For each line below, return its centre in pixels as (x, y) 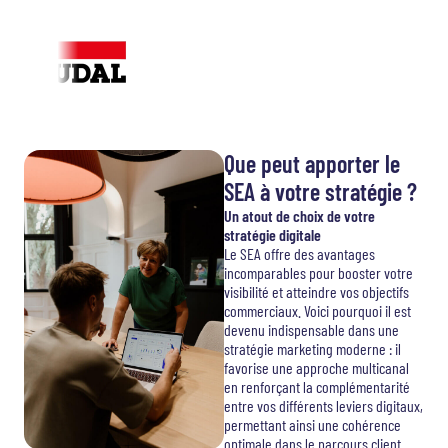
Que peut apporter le (312, 163)
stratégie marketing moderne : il (312, 348)
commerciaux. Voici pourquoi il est (317, 310)
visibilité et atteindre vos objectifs (316, 291)
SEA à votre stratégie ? (320, 191)
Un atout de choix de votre (299, 215)
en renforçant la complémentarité (317, 386)
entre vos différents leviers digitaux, (323, 405)
